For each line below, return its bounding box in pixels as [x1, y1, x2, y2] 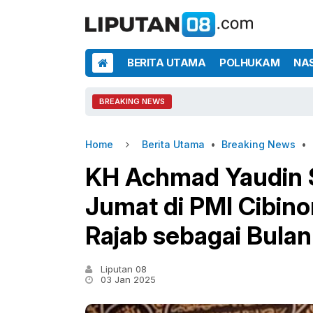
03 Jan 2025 [98, 274, 156, 285]
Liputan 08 [98, 263, 147, 275]
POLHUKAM [219, 56, 279, 69]
